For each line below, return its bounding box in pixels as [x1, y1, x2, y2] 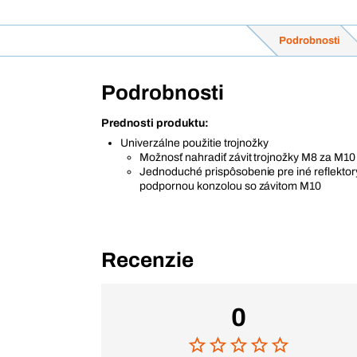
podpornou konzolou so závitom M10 [139, 180, 322, 192]
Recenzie [101, 249, 194, 271]
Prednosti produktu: [101, 117, 209, 129]
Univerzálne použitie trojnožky [120, 137, 269, 149]
